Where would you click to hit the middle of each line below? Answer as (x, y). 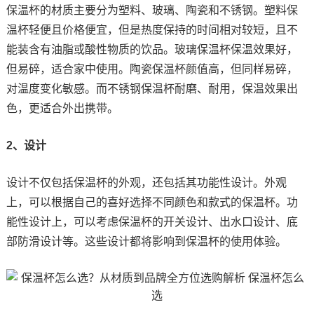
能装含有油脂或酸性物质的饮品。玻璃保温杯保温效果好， (152, 49)
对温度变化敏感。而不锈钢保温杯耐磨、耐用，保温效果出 (152, 88)
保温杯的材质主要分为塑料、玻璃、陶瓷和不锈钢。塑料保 (152, 10)
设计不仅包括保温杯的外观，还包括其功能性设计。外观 (146, 182)
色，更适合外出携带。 (62, 108)
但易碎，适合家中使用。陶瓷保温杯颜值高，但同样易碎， (152, 69)
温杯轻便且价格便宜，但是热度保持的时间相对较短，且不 (152, 29)
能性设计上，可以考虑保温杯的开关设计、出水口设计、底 (152, 221)
